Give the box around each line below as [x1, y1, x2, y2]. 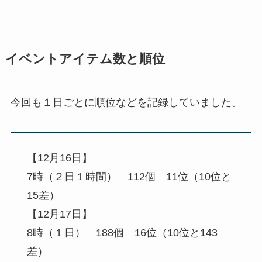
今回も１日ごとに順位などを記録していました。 [10, 96, 242, 108]
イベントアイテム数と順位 [5, 51, 165, 66]
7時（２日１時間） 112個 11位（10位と [26, 171, 232, 183]
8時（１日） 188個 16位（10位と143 [26, 227, 218, 239]
